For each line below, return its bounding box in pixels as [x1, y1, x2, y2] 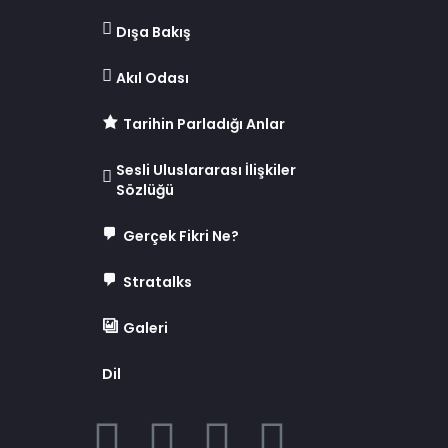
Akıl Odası [116, 68, 190, 88]
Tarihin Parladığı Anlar [123, 114, 286, 134]
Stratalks [123, 272, 193, 292]
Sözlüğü [116, 180, 175, 200]
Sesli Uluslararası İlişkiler [116, 160, 297, 180]
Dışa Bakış [116, 22, 192, 42]
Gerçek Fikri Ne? [123, 226, 240, 246]
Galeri [123, 318, 169, 338]
